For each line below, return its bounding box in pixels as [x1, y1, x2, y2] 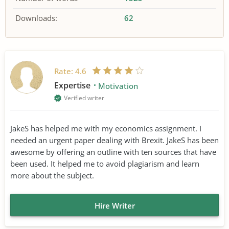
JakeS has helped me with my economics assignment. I [10, 123, 201, 133]
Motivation [98, 80, 138, 91]
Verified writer [64, 93, 104, 102]
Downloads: [15, 13, 57, 23]
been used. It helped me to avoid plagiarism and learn [10, 158, 199, 169]
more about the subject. [10, 170, 94, 180]
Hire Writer [94, 200, 135, 211]
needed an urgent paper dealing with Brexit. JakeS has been [10, 134, 219, 145]
